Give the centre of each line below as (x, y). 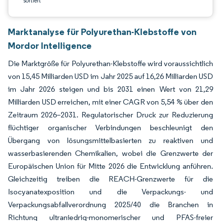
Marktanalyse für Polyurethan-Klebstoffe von (102, 32)
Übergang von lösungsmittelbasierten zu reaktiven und (110, 140)
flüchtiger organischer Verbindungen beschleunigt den (110, 128)
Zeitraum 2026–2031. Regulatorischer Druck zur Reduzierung (110, 115)
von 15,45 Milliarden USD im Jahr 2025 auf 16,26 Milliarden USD (110, 76)
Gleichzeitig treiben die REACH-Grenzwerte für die (110, 179)
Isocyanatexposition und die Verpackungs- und (110, 192)
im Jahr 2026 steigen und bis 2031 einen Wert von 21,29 (110, 89)
